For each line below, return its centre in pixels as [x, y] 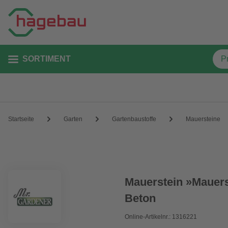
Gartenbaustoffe [134, 119]
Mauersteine [203, 119]
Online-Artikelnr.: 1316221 [161, 217]
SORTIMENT [47, 59]
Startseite [21, 119]
